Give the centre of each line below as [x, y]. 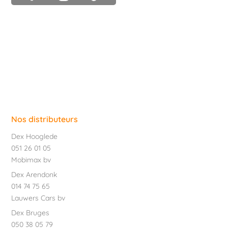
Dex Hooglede [35, 137]
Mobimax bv [31, 160]
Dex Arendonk [34, 175]
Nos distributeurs [45, 119]
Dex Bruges [31, 213]
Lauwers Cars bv [38, 198]
